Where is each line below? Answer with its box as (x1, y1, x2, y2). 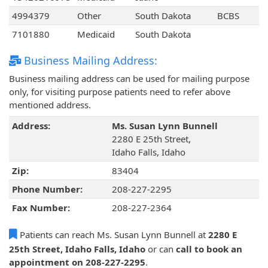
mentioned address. (9, 99, 91, 111)
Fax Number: (11, 202, 70, 214)
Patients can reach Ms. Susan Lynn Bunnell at (17, 229, 208, 241)
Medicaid (77, 28, 115, 41)
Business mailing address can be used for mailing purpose (9, 72, 249, 85)
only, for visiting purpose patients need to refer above (9, 86, 230, 98)
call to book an (176, 243, 242, 255)
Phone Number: (11, 183, 83, 196)
